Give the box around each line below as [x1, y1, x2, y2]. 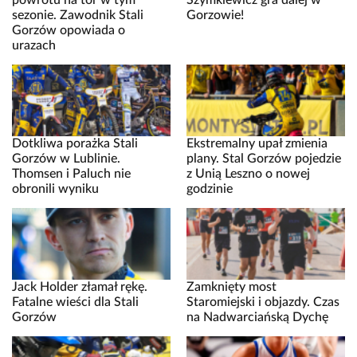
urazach [12, 39, 56, 53]
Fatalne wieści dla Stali [12, 296, 139, 309]
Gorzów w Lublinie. [12, 152, 120, 166]
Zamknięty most [186, 280, 277, 294]
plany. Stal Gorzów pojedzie [186, 152, 341, 166]
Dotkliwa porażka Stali [12, 137, 138, 151]
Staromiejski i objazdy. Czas [186, 296, 339, 309]
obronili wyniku [12, 182, 99, 196]
